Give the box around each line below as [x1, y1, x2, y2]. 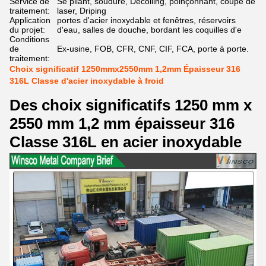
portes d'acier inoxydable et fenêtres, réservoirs [57, 15, 236, 25]
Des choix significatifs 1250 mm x [9, 96, 252, 114]
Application [9, 15, 50, 25]
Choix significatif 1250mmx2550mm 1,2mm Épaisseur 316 [9, 64, 240, 74]
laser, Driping [57, 6, 106, 15]
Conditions [9, 34, 49, 44]
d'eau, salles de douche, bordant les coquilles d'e [57, 25, 242, 34]
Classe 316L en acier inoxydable [9, 133, 242, 151]
